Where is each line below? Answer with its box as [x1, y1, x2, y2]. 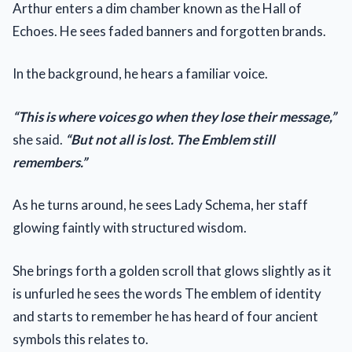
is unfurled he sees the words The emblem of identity [13, 284, 321, 302]
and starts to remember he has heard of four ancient [13, 307, 318, 324]
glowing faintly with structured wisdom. [13, 219, 247, 236]
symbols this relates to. [13, 330, 148, 347]
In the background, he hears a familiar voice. [13, 65, 268, 82]
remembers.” [13, 153, 87, 170]
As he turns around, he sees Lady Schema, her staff [13, 196, 308, 214]
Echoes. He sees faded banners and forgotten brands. [13, 22, 326, 39]
